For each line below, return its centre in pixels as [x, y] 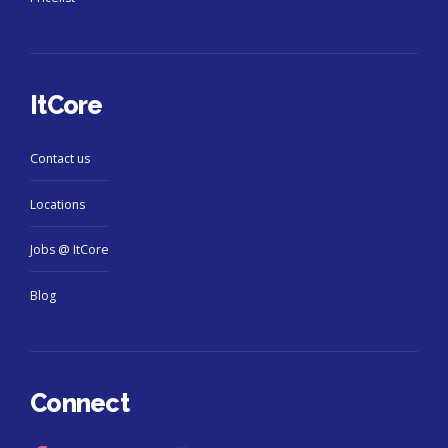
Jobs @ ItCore [69, 250]
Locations [57, 204]
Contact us [60, 159]
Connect [79, 402]
